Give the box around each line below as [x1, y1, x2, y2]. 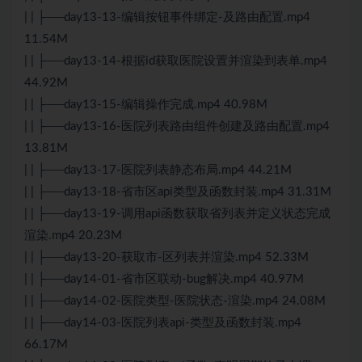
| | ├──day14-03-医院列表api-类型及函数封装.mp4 [24, 317, 301, 330]
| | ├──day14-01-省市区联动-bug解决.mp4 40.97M [24, 273, 304, 286]
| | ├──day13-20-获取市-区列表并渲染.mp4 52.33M [24, 251, 309, 264]
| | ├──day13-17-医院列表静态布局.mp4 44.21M [24, 164, 292, 177]
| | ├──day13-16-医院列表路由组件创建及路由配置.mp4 [24, 120, 330, 133]
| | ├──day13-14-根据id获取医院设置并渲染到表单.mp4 [24, 55, 327, 68]
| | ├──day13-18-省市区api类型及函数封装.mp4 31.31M [24, 186, 331, 199]
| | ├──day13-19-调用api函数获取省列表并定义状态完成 [24, 208, 330, 221]
